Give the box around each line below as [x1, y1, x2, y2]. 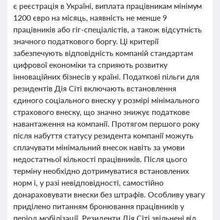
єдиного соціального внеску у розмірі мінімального [13, 95, 199, 105]
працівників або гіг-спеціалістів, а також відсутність [13, 25, 202, 34]
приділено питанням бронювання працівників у [13, 201, 184, 211]
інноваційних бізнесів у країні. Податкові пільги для [13, 72, 200, 81]
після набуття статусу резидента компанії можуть [13, 131, 193, 140]
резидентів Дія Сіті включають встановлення [13, 83, 176, 93]
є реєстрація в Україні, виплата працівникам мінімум [13, 1, 202, 10]
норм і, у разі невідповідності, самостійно [13, 178, 164, 187]
